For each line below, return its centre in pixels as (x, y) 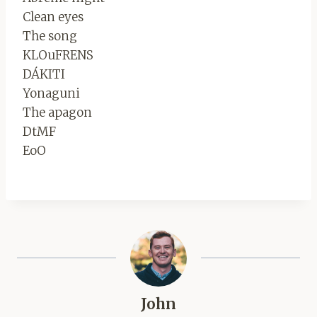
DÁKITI (44, 74)
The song (50, 36)
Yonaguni (51, 93)
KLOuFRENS (58, 55)
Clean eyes (53, 17)
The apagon (57, 112)
